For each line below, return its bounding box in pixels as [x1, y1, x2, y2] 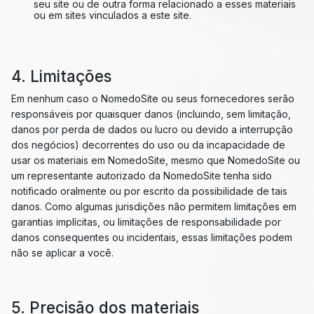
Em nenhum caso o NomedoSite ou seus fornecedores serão [11, 93, 294, 104]
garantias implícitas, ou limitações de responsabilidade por [11, 216, 281, 228]
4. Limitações [11, 67, 111, 86]
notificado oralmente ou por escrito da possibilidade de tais [11, 185, 287, 197]
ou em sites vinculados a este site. [34, 9, 191, 21]
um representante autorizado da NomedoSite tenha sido [11, 170, 272, 182]
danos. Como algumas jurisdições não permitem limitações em [11, 200, 296, 212]
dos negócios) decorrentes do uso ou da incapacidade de [11, 139, 285, 151]
